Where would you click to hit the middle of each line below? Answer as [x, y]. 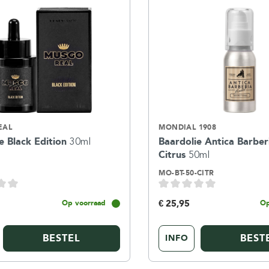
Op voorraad [84, 203]
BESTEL [62, 238]
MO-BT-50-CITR [186, 173]
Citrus [174, 154]
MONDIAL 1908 [188, 127]
